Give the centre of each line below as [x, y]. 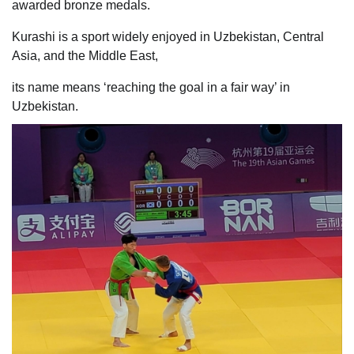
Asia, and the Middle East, [85, 55]
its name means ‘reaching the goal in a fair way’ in [151, 87]
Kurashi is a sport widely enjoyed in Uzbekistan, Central [168, 36]
